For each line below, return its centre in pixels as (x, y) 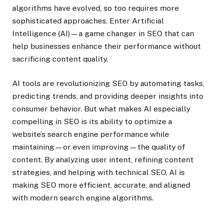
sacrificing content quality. (60, 59)
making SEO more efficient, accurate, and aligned (101, 185)
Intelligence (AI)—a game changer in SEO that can (103, 33)
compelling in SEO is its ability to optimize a (92, 121)
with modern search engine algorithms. (83, 198)
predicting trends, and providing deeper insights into (108, 96)
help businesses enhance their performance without (107, 46)
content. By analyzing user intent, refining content (103, 160)
